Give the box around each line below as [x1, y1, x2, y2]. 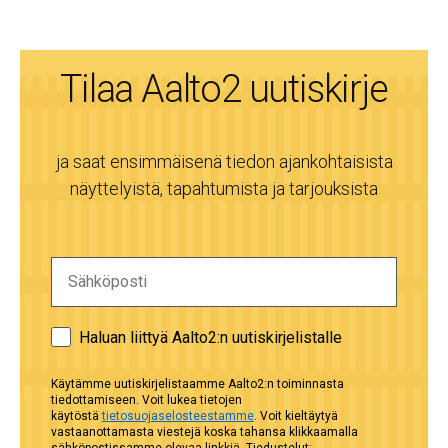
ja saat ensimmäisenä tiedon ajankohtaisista [55, 151, 393, 173]
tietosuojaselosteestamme [102, 408, 254, 423]
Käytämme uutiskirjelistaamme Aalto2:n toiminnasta [51, 376, 344, 391]
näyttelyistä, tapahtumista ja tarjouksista [70, 178, 378, 200]
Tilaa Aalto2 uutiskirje [60, 67, 388, 112]
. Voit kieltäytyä [254, 408, 338, 423]
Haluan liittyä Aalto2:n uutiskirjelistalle [79, 328, 342, 348]
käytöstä [51, 408, 102, 423]
